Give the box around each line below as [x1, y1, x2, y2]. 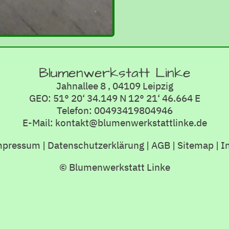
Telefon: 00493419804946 [56, 104, 173, 117]
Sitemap [177, 138, 214, 151]
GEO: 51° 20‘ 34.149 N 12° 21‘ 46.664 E [29, 91, 200, 105]
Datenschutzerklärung [48, 138, 144, 151]
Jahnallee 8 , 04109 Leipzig [56, 79, 173, 93]
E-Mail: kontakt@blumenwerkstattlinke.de [22, 116, 207, 129]
